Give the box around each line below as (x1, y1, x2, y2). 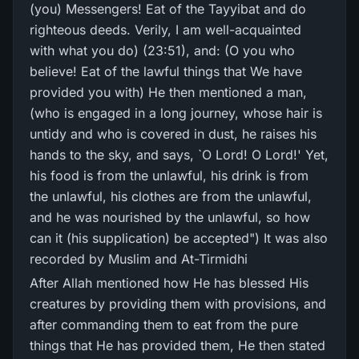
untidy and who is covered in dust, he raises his (30, 126, 317, 142)
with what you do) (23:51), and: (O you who (30, 42, 295, 58)
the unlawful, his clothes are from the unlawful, (30, 188, 312, 204)
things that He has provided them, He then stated (30, 337, 325, 353)
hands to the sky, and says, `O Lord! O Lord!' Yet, (30, 147, 329, 163)
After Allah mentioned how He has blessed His (30, 275, 309, 291)
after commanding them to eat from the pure (30, 317, 298, 333)
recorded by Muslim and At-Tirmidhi (30, 251, 248, 267)
